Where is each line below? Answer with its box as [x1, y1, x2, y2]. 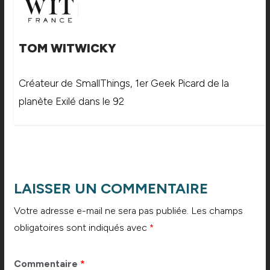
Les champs [190, 204, 243, 216]
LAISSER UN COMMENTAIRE [13, 179, 208, 197]
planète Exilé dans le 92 [18, 95, 124, 107]
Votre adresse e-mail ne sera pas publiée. [13, 204, 189, 216]
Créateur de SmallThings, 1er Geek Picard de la [18, 77, 229, 89]
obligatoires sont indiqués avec [13, 221, 149, 233]
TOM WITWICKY [18, 40, 116, 55]
